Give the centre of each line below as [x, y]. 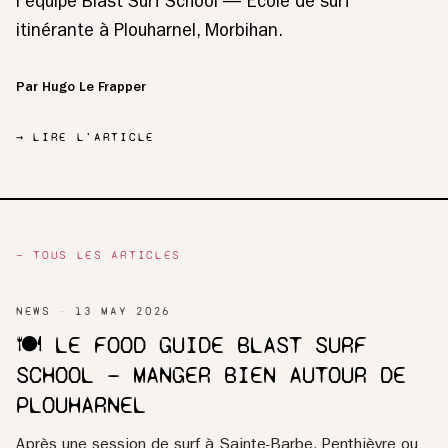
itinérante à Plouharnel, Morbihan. [149, 32]
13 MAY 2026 [123, 311]
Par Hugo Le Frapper [81, 87]
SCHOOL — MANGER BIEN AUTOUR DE [211, 375]
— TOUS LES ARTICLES [98, 255]
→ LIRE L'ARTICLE [85, 136]
